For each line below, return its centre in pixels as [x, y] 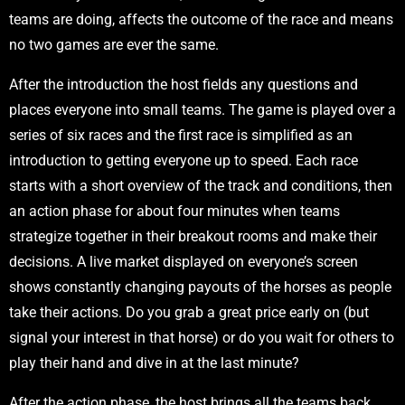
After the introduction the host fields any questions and [184, 85]
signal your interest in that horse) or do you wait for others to [202, 338]
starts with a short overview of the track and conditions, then [201, 186]
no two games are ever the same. [114, 45]
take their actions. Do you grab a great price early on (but [189, 313]
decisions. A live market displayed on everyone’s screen [184, 262]
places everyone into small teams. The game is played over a [202, 110]
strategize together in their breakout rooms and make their [193, 237]
